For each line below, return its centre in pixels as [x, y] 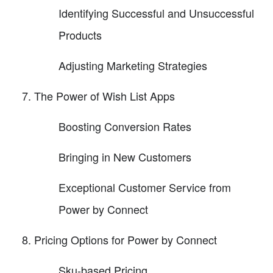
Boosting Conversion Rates [125, 126]
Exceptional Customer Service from [145, 187]
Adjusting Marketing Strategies [133, 66]
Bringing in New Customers [125, 157]
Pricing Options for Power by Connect [126, 240]
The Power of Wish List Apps [105, 96]
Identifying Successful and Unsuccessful [156, 13]
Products [80, 35]
